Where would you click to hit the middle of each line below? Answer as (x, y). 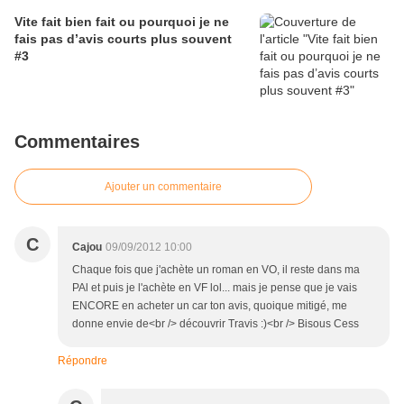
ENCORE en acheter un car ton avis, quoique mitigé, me (210, 306)
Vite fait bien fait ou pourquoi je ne (122, 22)
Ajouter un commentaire (163, 187)
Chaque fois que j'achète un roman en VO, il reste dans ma (216, 270)
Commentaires (77, 142)
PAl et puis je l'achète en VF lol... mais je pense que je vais (215, 288)
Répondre (83, 361)
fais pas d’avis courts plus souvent (123, 39)
